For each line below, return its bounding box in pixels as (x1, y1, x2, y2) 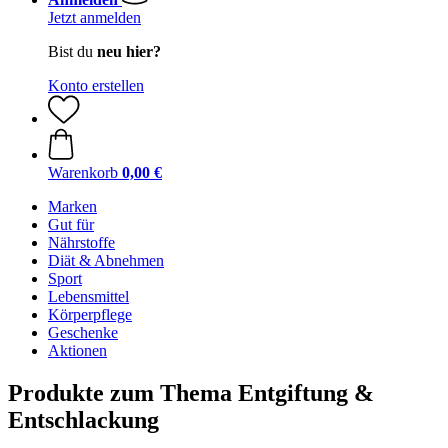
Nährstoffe (48, 234, 115, 251)
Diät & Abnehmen (48, 252, 164, 269)
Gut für (48, 216, 94, 233)
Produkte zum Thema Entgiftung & (8, 379, 374, 406)
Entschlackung (8, 406, 159, 433)
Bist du (48, 43, 97, 60)
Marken (48, 198, 97, 215)
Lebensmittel (48, 288, 129, 305)
